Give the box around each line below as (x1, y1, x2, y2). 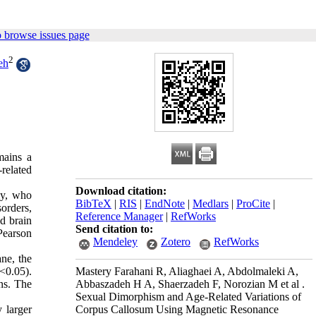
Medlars (193, 197, 229, 209)
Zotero (161, 236, 190, 248)
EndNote (145, 197, 185, 209)
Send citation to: (75, 223, 153, 235)
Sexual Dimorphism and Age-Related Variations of (75, 291, 301, 303)
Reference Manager (75, 210, 163, 222)
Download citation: (75, 185, 166, 197)
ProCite (236, 197, 270, 209)
